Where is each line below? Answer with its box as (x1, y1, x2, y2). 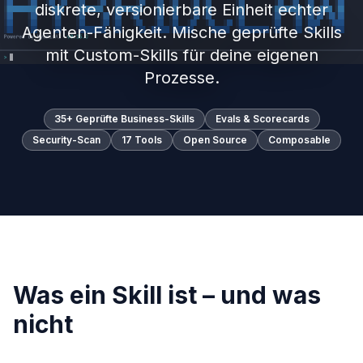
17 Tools (122, 134, 162, 146)
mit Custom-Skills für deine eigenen (45, 45, 318, 65)
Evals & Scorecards (215, 113, 310, 125)
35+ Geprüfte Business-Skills (53, 113, 194, 125)
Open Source (183, 134, 247, 146)
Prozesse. (143, 68, 220, 88)
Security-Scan (32, 134, 100, 146)
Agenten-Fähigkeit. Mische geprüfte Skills (21, 23, 342, 42)
